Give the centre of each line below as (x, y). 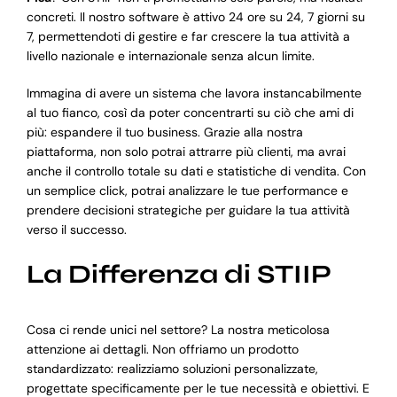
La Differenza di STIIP (179, 275)
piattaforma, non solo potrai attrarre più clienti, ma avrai (186, 152)
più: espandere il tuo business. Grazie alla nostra (164, 132)
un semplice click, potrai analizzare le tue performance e (187, 191)
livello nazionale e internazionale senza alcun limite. (170, 56)
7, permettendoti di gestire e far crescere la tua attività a (188, 37)
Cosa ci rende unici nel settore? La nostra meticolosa (178, 330)
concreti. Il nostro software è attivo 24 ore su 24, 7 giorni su (195, 17)
